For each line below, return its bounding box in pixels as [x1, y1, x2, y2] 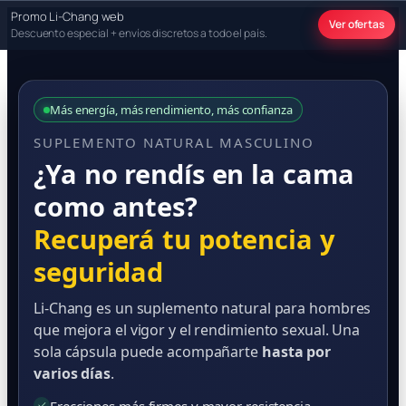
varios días [34, 363, 111, 383]
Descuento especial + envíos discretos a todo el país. [11, 25, 267, 41]
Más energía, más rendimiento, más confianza [50, 101, 293, 118]
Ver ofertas [329, 16, 384, 32]
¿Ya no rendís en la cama [34, 156, 354, 191]
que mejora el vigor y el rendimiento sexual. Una [34, 320, 361, 340]
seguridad [34, 254, 164, 289]
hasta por [261, 342, 332, 362]
